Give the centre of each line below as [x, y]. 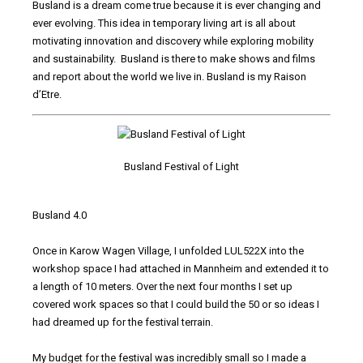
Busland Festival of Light [181, 167]
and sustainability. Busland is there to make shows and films [174, 59]
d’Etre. [47, 95]
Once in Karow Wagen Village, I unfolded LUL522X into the [168, 250]
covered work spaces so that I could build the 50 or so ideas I [176, 304]
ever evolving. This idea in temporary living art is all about [164, 23]
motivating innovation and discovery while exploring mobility [173, 41]
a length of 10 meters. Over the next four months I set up [162, 286]
